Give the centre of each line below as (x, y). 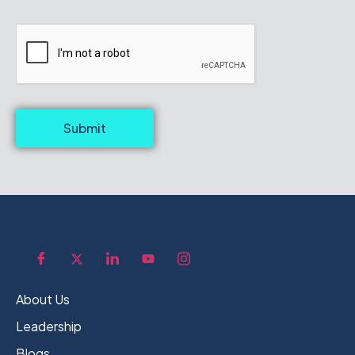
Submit (85, 128)
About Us (43, 299)
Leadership (49, 326)
